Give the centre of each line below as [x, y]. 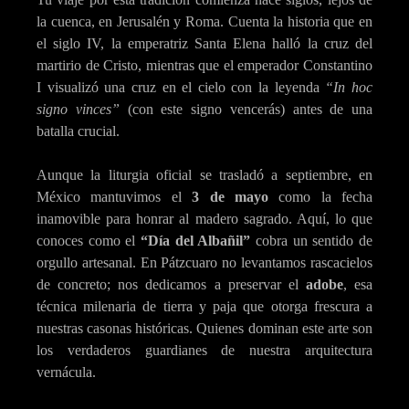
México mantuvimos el [115, 197]
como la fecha [320, 197]
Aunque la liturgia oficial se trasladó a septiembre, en [204, 175]
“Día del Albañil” [196, 241]
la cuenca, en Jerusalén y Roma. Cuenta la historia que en [204, 22]
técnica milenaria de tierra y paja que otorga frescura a [204, 307]
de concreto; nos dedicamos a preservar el [171, 285]
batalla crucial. [78, 131]
